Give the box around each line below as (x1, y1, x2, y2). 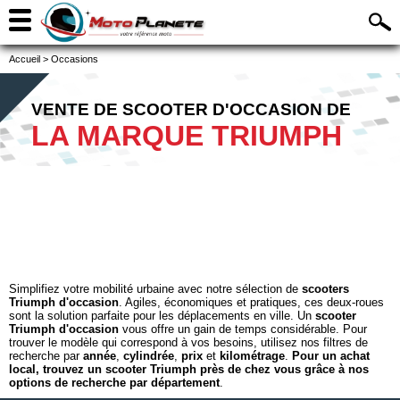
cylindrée (123, 349, 174, 362)
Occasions (51, 54, 98, 64)
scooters (302, 282, 349, 296)
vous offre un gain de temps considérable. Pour (119, 322, 367, 336)
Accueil (9, 54, 40, 64)
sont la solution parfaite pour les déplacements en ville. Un (9, 309, 315, 322)
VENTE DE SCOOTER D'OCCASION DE (31, 100, 351, 119)
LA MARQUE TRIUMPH (31, 120, 342, 152)
